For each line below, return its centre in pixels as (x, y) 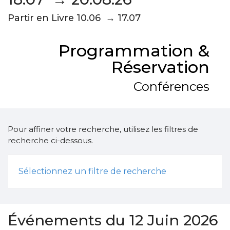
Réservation (160, 67)
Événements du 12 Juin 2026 (113, 220)
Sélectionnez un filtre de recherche (92, 171)
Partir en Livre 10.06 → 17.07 (74, 18)
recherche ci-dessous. (50, 140)
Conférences (171, 87)
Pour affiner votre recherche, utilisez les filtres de (103, 129)
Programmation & (134, 51)
